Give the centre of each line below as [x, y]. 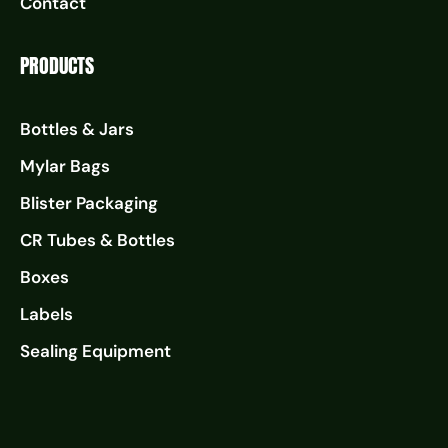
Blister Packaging [89, 202]
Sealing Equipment [95, 350]
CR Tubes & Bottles [97, 239]
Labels [46, 313]
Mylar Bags [65, 165]
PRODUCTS [57, 65]
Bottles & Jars [77, 128]
